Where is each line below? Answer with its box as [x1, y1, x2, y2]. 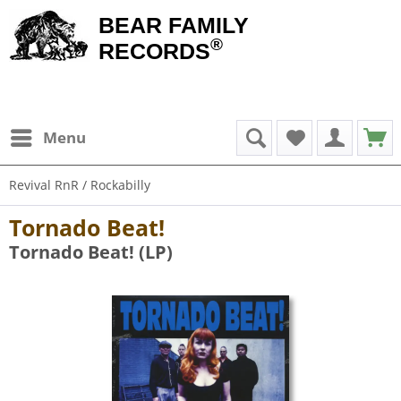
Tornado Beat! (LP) [9, 240, 173, 264]
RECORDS [98, 38, 210, 64]
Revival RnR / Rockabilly [9, 176, 150, 193]
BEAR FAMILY [98, 13, 249, 38]
